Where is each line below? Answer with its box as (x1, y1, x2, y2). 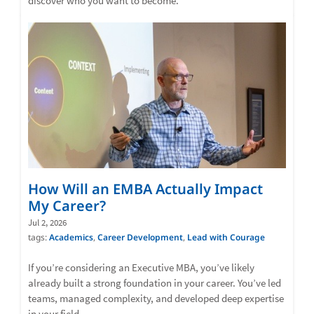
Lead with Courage (187, 231, 265, 243)
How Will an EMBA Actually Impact (28, 179, 263, 198)
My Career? (28, 196, 106, 215)
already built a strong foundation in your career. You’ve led (28, 275, 281, 289)
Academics (49, 231, 93, 243)
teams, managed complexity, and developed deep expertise (28, 291, 284, 305)
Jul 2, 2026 (28, 216, 67, 228)
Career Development (97, 231, 183, 243)
